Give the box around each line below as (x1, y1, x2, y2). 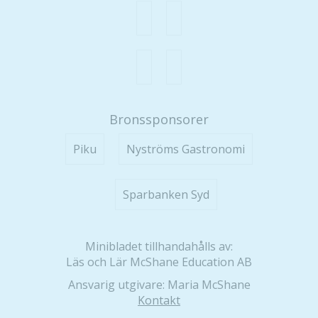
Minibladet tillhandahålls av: (85, 238, 233, 254)
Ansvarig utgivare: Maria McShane (67, 276, 251, 292)
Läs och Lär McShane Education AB (66, 253, 252, 270)
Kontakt (138, 292, 180, 308)
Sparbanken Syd (123, 186, 209, 202)
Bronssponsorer (109, 110, 209, 128)
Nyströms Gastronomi (126, 141, 245, 157)
